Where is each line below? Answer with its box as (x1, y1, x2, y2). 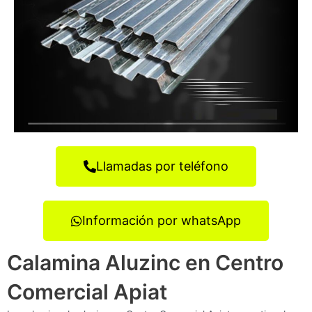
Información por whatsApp (82, 212, 241, 228)
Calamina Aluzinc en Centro (7, 249, 283, 275)
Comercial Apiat (7, 279, 167, 304)
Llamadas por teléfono (96, 158, 228, 173)
